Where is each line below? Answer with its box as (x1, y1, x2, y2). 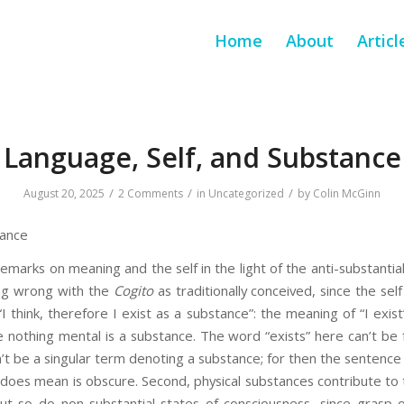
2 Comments (118, 186, 183, 201)
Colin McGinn (313, 186, 381, 201)
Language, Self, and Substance (3, 139, 401, 176)
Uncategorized (208, 186, 284, 201)
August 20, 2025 (23, 186, 105, 201)
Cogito (113, 281, 153, 300)
